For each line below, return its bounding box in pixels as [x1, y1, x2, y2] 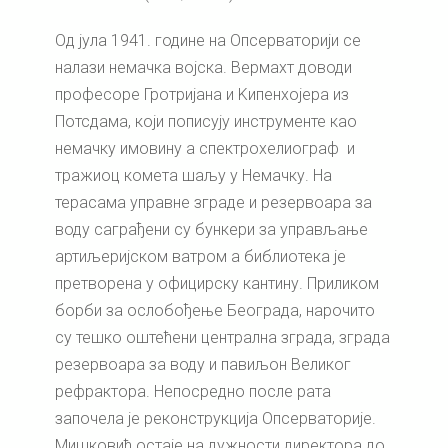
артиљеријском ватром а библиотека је [55, 247, 346, 267]
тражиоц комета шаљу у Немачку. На [55, 166, 332, 186]
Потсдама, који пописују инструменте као [55, 112, 357, 132]
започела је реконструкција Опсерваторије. [55, 409, 376, 429]
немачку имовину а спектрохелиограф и [55, 139, 355, 159]
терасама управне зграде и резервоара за [55, 193, 372, 213]
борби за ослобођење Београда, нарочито [55, 301, 375, 321]
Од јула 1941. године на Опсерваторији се [55, 31, 361, 51]
